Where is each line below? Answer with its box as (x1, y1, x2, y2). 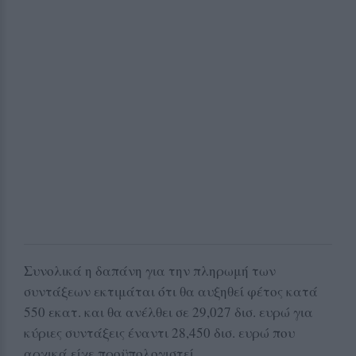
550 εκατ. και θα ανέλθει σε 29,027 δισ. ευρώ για (24, 302, 313, 321)
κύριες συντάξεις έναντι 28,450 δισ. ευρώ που (24, 323, 295, 342)
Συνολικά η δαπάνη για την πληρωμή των (24, 261, 276, 280)
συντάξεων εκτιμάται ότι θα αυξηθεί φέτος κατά (24, 281, 318, 300)
